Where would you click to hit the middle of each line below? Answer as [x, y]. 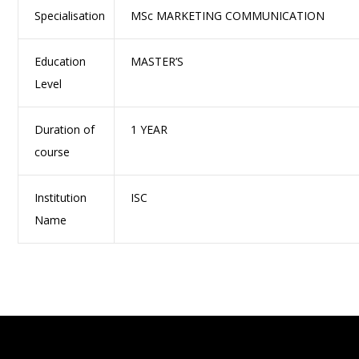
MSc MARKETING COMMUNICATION [228, 15]
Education [61, 61]
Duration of [65, 129]
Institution [61, 197]
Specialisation [70, 15]
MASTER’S [157, 61]
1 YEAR [149, 129]
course [52, 151]
